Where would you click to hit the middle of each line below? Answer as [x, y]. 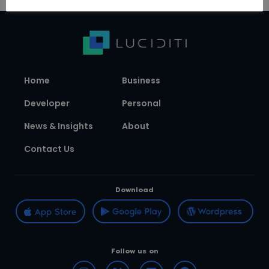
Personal [141, 104]
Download [134, 190]
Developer [47, 104]
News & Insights [59, 126]
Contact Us [49, 149]
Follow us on [134, 251]
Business [141, 81]
